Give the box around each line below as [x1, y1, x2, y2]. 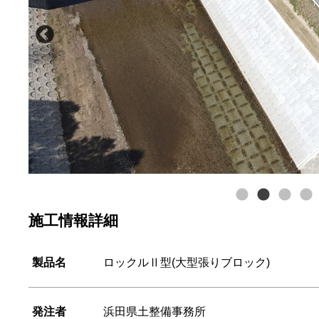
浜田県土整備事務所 [103, 305, 206, 318]
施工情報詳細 [28, 211, 118, 229]
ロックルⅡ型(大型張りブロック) [103, 256, 270, 268]
